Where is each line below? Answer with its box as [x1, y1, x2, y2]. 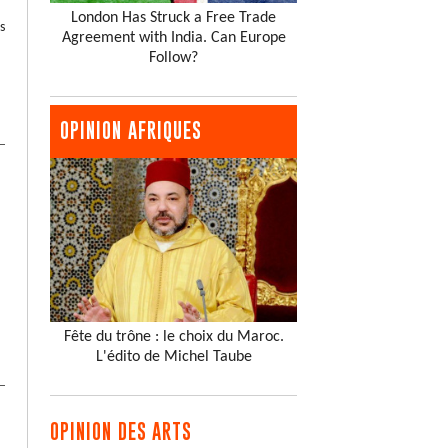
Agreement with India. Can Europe [61, 29, 286, 46]
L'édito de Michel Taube [95, 349, 252, 366]
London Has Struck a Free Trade [71, 9, 276, 26]
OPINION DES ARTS [50, 420, 193, 444]
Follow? [149, 49, 198, 66]
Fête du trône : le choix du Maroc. [63, 329, 284, 346]
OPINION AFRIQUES [60, 118, 203, 142]
